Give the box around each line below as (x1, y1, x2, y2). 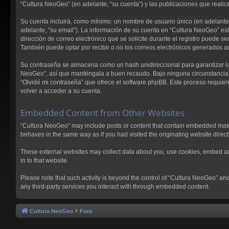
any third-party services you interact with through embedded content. (20, 182, 210, 190)
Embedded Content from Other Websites (20, 107, 185, 119)
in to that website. (20, 156, 68, 164)
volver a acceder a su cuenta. (20, 87, 102, 95)
